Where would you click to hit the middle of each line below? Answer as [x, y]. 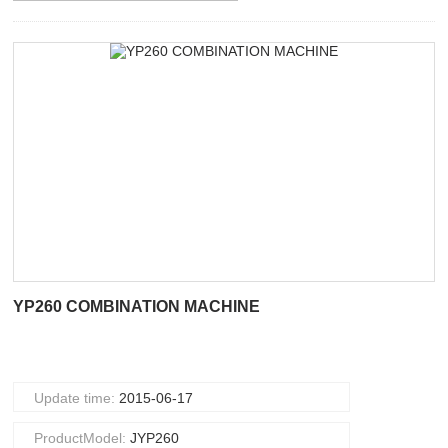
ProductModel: [82, 438]
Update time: [77, 398]
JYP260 [155, 438]
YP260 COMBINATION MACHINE [137, 306]
